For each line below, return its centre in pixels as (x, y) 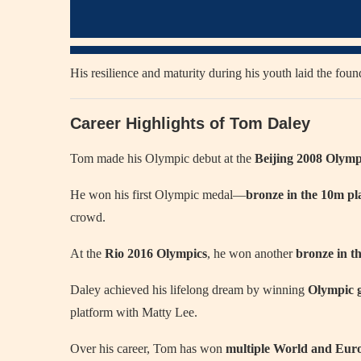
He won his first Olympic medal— (158, 195)
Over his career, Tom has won (148, 349)
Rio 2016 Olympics (156, 253)
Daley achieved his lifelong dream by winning (189, 290)
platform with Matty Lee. (134, 312)
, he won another (251, 253)
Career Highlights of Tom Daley (190, 123)
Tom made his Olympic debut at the (162, 158)
